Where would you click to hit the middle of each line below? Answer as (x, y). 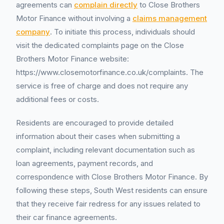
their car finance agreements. (66, 217)
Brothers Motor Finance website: (72, 59)
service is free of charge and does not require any (102, 86)
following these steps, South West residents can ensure (112, 190)
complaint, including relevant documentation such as (105, 150)
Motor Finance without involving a (74, 18)
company (33, 32)
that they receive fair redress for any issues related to (108, 204)
